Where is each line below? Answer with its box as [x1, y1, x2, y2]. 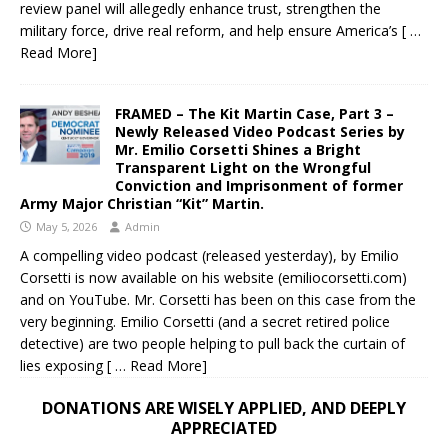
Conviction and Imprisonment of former [115, 175, 403, 195]
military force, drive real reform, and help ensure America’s [20, 20, 402, 40]
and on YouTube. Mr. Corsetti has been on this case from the [20, 289, 416, 309]
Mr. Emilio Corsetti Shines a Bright [115, 139, 361, 159]
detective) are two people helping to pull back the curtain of [20, 333, 405, 353]
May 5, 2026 [36, 218, 97, 234]
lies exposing [20, 355, 107, 375]
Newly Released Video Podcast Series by [115, 121, 405, 141]
